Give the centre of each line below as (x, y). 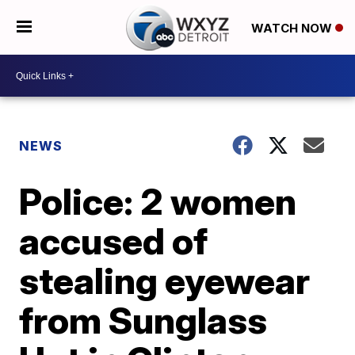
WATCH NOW (293, 28)
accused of (114, 241)
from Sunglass (143, 320)
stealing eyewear (165, 281)
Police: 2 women (158, 201)
